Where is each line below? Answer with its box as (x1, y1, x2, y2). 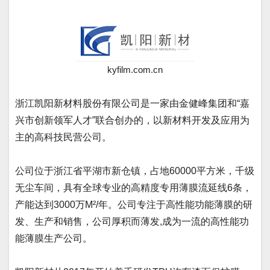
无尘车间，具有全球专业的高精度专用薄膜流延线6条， (15, 182, 252, 193)
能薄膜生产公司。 (15, 233, 92, 243)
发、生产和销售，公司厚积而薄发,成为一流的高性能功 (15, 216, 249, 227)
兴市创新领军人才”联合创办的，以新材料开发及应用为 (15, 115, 250, 125)
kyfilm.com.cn (107, 64, 163, 75)
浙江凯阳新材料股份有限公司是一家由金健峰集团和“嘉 (15, 98, 250, 108)
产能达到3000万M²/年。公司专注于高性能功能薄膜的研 (15, 199, 253, 210)
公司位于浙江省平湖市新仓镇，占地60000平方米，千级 (15, 165, 254, 176)
